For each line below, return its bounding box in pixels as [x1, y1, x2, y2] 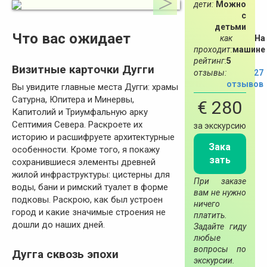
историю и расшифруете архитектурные [12, 132, 175, 143]
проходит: [193, 44, 232, 54]
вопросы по [193, 244, 246, 254]
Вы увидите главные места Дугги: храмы [12, 82, 178, 93]
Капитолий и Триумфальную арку [12, 107, 148, 118]
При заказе [193, 176, 246, 186]
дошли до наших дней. [12, 219, 105, 231]
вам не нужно [193, 187, 246, 197]
